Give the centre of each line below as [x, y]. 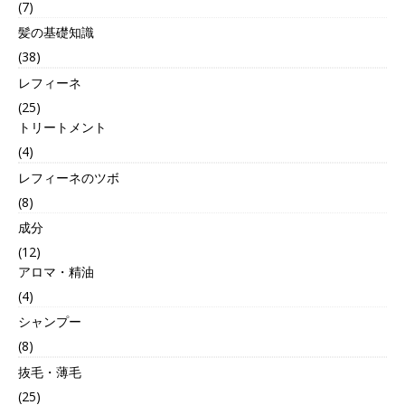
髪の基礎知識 [56, 33]
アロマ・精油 [56, 272]
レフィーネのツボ [69, 178]
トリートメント [62, 127]
